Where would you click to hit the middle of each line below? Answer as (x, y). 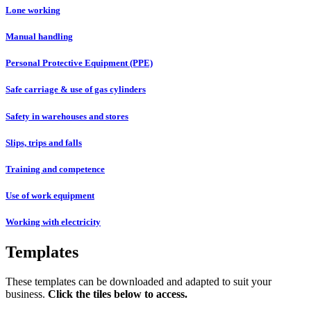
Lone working (33, 10)
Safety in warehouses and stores (67, 116)
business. (27, 294)
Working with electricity (53, 222)
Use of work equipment (50, 196)
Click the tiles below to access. (118, 294)
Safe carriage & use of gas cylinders (76, 90)
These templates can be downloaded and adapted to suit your (138, 282)
